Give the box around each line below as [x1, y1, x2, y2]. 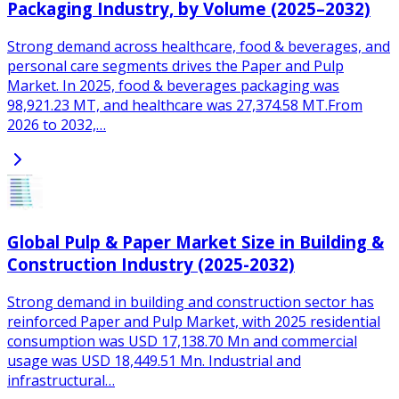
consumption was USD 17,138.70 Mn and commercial [7, 331, 357, 352]
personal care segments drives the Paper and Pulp [7, 55, 344, 76]
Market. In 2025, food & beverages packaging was [7, 75, 339, 95]
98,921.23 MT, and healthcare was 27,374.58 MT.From [7, 94, 362, 115]
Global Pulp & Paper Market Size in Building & [7, 231, 384, 254]
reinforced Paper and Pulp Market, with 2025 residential [7, 312, 380, 332]
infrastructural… [7, 370, 115, 391]
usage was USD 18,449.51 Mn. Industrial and [7, 351, 301, 371]
